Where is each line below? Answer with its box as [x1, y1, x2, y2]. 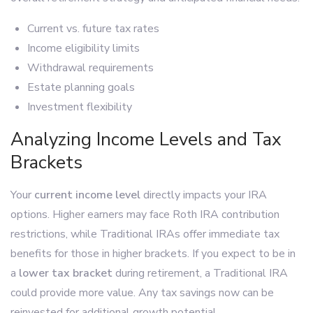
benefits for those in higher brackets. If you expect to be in [10, 245, 296, 261]
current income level [34, 187, 140, 203]
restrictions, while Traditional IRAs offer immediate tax [10, 226, 279, 242]
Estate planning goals [27, 79, 135, 95]
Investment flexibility [27, 99, 132, 115]
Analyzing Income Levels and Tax [10, 126, 282, 152]
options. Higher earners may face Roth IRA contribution [10, 206, 279, 222]
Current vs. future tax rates [27, 20, 159, 36]
